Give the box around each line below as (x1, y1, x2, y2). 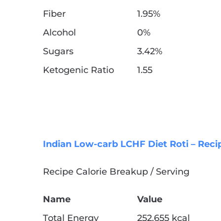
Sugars (43, 46, 74, 57)
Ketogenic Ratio (43, 65, 114, 76)
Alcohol (43, 27, 76, 38)
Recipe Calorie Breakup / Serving (43, 166, 189, 178)
